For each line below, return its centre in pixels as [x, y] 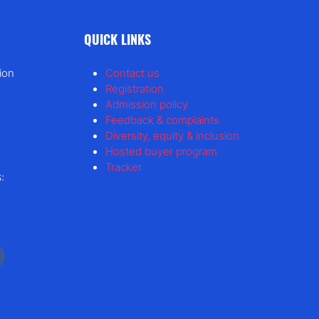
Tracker [124, 167]
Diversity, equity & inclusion [172, 135]
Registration [135, 88]
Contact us [132, 73]
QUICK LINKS [117, 38]
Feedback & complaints [162, 120]
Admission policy [147, 104]
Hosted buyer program [161, 151]
